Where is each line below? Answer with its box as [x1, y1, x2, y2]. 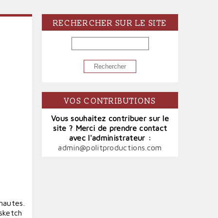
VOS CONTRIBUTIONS [64, 96, 156, 106]
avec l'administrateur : [69, 133, 151, 142]
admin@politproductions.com [58, 143, 162, 152]
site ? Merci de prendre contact [53, 124, 167, 132]
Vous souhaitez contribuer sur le [51, 114, 169, 123]
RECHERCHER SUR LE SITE [53, 18, 167, 28]
